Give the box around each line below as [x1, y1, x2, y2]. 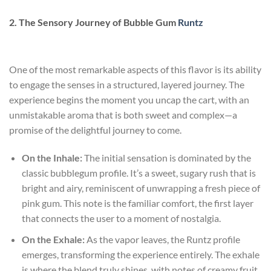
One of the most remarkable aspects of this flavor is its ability [9, 64, 261, 76]
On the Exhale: [21, 233, 85, 245]
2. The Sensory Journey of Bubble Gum [9, 16, 178, 28]
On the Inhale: [21, 152, 82, 164]
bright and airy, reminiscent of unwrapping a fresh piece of [21, 182, 260, 194]
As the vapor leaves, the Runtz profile [84, 233, 240, 245]
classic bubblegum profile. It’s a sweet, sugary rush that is [21, 167, 256, 179]
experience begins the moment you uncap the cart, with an [9, 94, 249, 106]
